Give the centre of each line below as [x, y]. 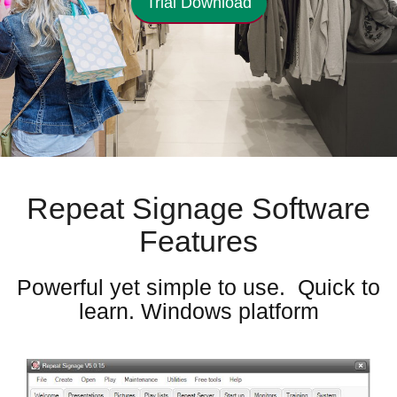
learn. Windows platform [198, 311]
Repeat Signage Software [198, 208]
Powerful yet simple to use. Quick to [198, 287]
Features [198, 241]
